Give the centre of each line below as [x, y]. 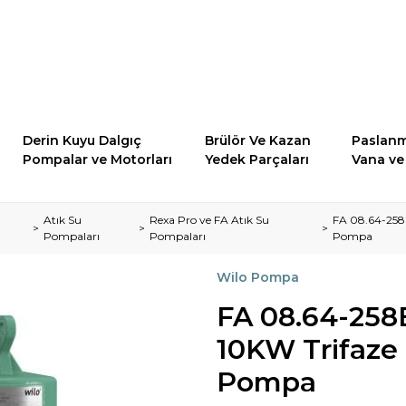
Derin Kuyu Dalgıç [82, 140]
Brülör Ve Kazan [258, 140]
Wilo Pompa [258, 277]
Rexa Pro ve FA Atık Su [209, 219]
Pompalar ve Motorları [98, 159]
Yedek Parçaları [257, 159]
